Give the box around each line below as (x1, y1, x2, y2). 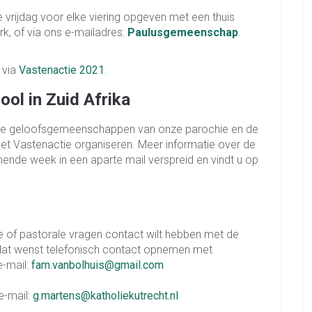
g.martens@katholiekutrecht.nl (33, 289, 178, 303)
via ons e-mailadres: (27, 26, 127, 40)
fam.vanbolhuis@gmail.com (31, 258, 164, 272)
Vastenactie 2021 (19, 63, 104, 77)
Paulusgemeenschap (127, 26, 238, 40)
